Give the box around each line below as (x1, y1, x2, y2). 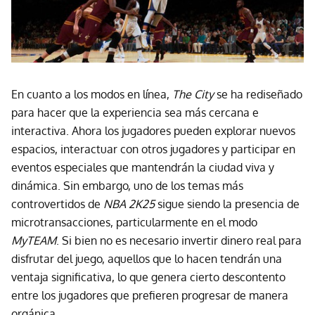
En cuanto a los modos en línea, (11, 87, 172, 102)
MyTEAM (11, 233, 56, 248)
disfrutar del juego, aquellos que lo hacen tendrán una (11, 252, 282, 266)
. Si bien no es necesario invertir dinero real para (56, 233, 302, 248)
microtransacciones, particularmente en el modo (11, 215, 257, 230)
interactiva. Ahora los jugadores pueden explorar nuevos (11, 124, 295, 139)
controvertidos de (11, 197, 103, 212)
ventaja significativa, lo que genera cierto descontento (11, 270, 285, 285)
